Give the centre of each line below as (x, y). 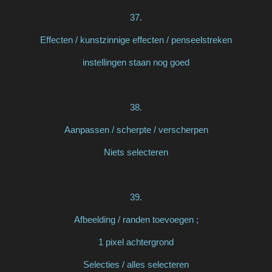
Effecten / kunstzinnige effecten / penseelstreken (136, 39)
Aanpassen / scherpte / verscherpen (136, 129)
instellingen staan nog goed (136, 62)
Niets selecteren (136, 152)
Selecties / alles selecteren (136, 264)
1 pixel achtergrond (136, 242)
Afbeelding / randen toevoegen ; (136, 219)
